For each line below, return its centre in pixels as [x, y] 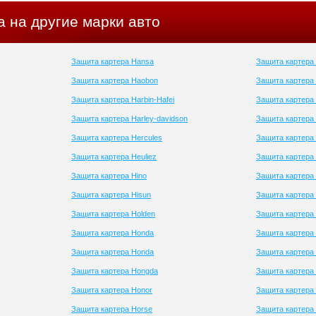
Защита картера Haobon [115, 80]
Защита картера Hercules [117, 138]
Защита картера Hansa [113, 61]
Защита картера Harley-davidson [129, 119]
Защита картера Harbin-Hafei [123, 99]
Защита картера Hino [109, 176]
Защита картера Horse [112, 309]
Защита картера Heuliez [114, 157]
